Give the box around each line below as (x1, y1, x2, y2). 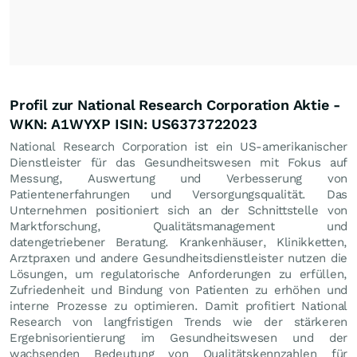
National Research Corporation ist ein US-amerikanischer (10, 139, 347, 154)
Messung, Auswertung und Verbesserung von (10, 171, 347, 186)
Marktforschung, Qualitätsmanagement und (10, 218, 347, 233)
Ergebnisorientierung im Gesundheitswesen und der (10, 330, 347, 345)
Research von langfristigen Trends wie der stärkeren (10, 314, 347, 329)
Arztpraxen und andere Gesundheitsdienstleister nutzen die (10, 250, 347, 265)
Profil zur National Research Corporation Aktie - (10, 96, 340, 113)
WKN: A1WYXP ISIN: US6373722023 (10, 115, 257, 132)
